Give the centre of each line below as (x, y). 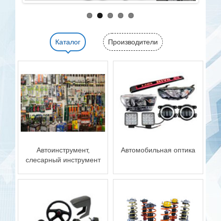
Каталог (68, 42)
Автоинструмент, (63, 150)
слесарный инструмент (63, 160)
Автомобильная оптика (158, 150)
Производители (133, 42)
